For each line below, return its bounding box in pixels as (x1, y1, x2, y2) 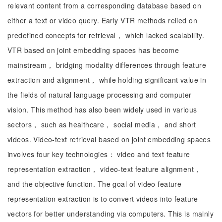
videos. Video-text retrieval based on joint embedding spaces (7, 134, 211, 144)
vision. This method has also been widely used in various (7, 105, 197, 114)
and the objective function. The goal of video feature (7, 179, 182, 189)
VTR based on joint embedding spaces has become (7, 45, 179, 55)
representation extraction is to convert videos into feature (7, 194, 198, 204)
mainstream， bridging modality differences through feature (7, 60, 206, 70)
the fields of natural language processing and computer (7, 90, 192, 100)
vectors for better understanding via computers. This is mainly (7, 209, 214, 219)
